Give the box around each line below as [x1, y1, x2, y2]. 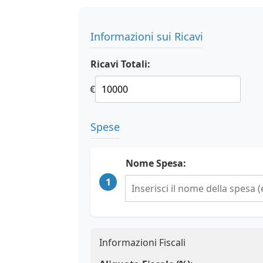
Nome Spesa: [126, 157, 186, 170]
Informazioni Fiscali [99, 236, 186, 249]
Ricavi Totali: [90, 58, 150, 70]
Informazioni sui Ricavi [90, 29, 203, 43]
